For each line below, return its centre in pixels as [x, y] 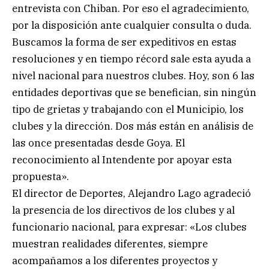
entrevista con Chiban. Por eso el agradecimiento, [131, 8]
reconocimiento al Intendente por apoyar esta [122, 159]
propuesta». [41, 176]
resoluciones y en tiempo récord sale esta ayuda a [131, 59]
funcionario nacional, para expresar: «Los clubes [129, 227]
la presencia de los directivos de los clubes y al [123, 210]
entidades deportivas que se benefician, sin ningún [134, 92]
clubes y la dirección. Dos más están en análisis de [133, 126]
